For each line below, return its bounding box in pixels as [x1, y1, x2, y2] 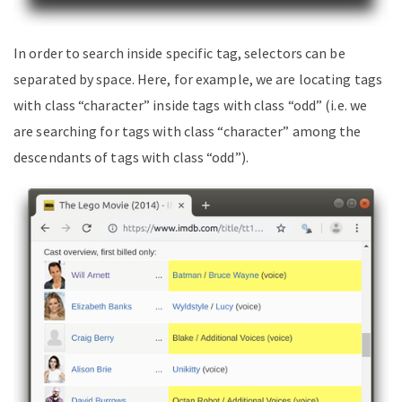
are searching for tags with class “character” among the [13, 121, 362, 140]
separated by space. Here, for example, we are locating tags [13, 69, 382, 88]
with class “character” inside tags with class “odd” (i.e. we [13, 95, 368, 114]
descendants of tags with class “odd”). [13, 147, 249, 166]
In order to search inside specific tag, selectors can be [13, 43, 345, 62]
